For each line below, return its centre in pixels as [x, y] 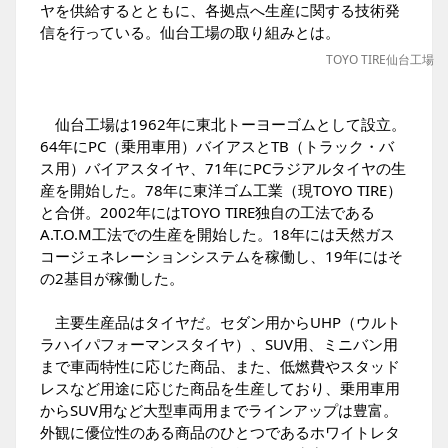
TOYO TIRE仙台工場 [380, 59]
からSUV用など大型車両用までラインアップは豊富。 [219, 410]
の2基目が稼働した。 [112, 278]
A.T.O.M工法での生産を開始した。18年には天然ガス [217, 234]
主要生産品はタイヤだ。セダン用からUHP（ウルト [220, 322]
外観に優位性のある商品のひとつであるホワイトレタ [220, 432]
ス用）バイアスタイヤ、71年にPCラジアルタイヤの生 [223, 168]
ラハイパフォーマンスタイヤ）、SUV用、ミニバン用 [219, 344]
